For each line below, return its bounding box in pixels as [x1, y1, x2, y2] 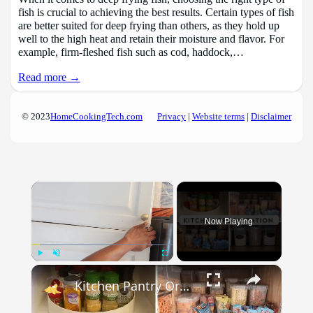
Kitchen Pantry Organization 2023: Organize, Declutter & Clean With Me [179, 277, 189, 295]
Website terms [191, 112, 245, 122]
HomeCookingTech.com [50, 112, 143, 122]
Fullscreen [164, 265, 190, 272]
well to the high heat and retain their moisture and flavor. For [17, 33, 284, 46]
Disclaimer [250, 112, 291, 122]
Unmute [56, 265, 75, 272]
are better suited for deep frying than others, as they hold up [17, 20, 279, 33]
